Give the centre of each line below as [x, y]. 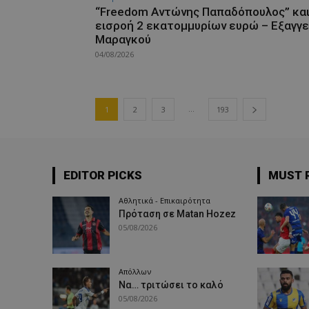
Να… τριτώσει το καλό [171, 285]
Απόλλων [135, 272]
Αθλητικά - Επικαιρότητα [165, 201]
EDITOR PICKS [103, 176]
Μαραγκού [123, 40]
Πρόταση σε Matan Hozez [178, 214]
